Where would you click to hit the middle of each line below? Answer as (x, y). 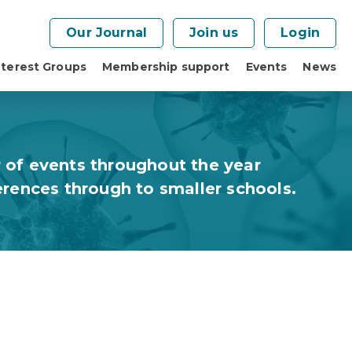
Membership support (166, 66)
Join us (214, 32)
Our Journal (107, 32)
